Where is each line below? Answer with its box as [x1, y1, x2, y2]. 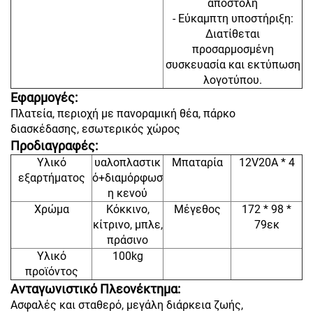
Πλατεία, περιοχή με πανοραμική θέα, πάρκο [10, 107, 235, 121]
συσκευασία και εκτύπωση [165, 58, 300, 72]
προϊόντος [24, 265, 78, 279]
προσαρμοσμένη [191, 43, 274, 57]
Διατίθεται [205, 27, 260, 41]
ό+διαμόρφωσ [92, 171, 163, 185]
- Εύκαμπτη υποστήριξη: [172, 12, 293, 26]
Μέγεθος [173, 203, 221, 217]
